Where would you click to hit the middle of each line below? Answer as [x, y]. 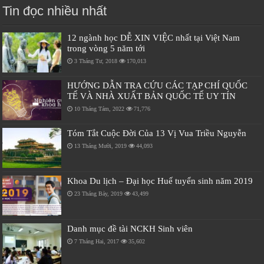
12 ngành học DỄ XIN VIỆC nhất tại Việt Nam [154, 37]
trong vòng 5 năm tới [106, 48]
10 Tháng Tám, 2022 [100, 108]
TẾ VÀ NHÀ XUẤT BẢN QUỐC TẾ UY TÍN [152, 95]
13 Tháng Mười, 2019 [101, 146]
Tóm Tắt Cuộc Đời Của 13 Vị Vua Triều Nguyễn [157, 133]
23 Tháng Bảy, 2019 [99, 194]
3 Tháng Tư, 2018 [96, 61]
